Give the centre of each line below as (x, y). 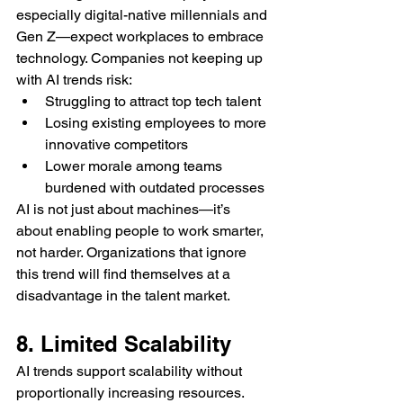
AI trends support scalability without (131, 372)
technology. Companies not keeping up (141, 58)
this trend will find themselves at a (125, 274)
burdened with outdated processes (155, 188)
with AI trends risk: (74, 80)
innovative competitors (116, 145)
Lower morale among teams (135, 166)
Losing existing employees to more (157, 123)
